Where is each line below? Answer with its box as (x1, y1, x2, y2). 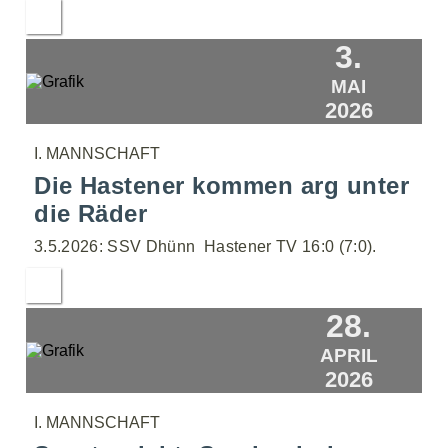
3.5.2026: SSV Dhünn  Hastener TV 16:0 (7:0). (34, 238, 377, 255)
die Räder (34, 200, 148, 227)
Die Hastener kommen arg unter (34, 172, 409, 199)
